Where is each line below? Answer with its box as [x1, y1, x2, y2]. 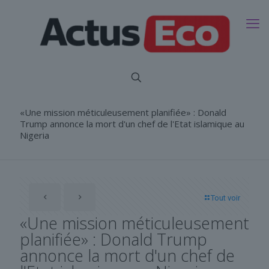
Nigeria [20, 128, 49, 141]
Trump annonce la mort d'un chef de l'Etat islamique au [20, 117, 244, 130]
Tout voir [211, 193, 240, 202]
